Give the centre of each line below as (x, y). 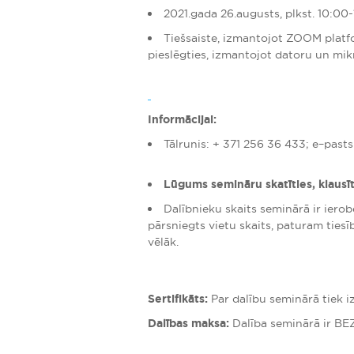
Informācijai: (182, 119)
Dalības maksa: (188, 323)
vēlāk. (163, 242)
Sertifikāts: (178, 299)
